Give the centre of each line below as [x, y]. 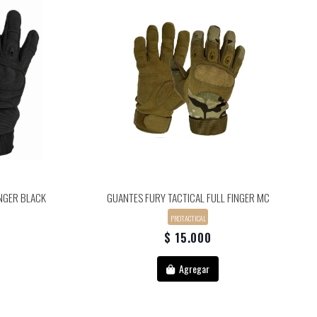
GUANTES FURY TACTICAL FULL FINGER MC [188, 198]
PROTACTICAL [188, 218]
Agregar [194, 269]
